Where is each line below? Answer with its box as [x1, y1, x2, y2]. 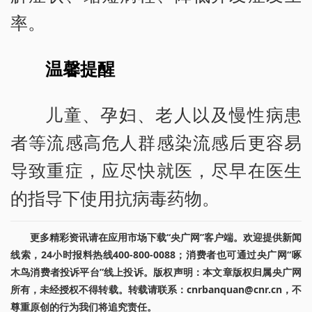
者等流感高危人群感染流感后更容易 [10, 130, 302, 154]
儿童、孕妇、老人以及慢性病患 [45, 102, 302, 126]
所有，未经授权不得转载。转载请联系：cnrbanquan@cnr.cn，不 [10, 282, 302, 296]
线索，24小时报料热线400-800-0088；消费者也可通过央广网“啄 [10, 247, 302, 261]
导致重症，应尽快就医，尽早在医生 [10, 157, 302, 182]
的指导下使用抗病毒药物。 [10, 185, 219, 210]
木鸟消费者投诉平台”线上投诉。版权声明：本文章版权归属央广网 [10, 265, 302, 279]
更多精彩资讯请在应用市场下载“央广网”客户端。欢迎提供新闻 [30, 230, 302, 244]
